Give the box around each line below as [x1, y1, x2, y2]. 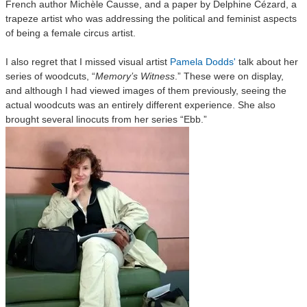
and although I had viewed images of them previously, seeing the [5, 85, 286, 96]
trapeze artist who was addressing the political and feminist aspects [5, 13, 297, 24]
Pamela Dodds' [170, 56, 238, 67]
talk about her [238, 56, 298, 67]
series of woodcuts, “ [5, 71, 95, 82]
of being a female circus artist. [5, 27, 138, 38]
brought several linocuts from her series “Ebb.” [5, 114, 207, 125]
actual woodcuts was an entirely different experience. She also [5, 99, 275, 110]
